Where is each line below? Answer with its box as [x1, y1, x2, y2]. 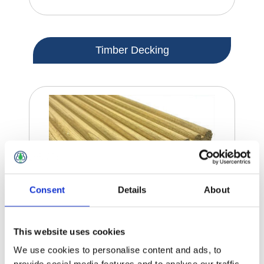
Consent [29, 184, 65, 194]
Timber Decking [95, 44, 169, 57]
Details [117, 184, 147, 194]
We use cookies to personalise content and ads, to [14, 245, 222, 255]
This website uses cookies [14, 226, 126, 236]
